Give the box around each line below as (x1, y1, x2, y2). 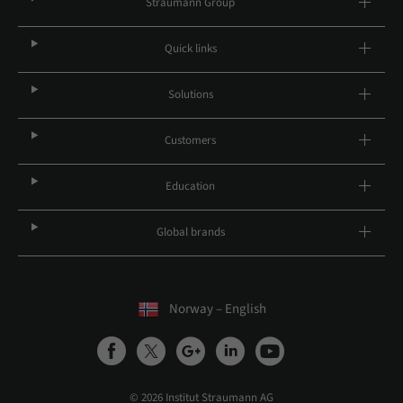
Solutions (167, 86, 213, 103)
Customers (165, 132, 217, 148)
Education (166, 178, 216, 194)
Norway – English (168, 300, 266, 318)
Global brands (156, 224, 225, 240)
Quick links (164, 40, 217, 57)
